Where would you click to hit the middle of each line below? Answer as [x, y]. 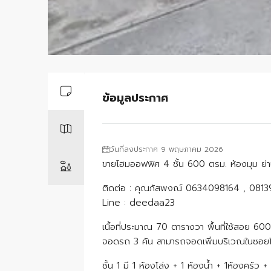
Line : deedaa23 [139, 203]
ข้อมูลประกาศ [135, 98]
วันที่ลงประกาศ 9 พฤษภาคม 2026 [166, 150]
